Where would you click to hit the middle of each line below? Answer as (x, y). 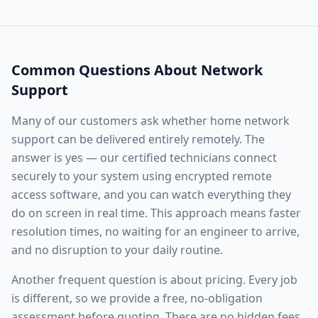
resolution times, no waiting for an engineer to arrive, (155, 231)
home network (250, 121)
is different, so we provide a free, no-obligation (137, 298)
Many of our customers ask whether (111, 121)
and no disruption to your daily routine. (117, 250)
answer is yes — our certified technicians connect (144, 158)
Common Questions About (106, 70)
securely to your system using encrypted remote (142, 176)
